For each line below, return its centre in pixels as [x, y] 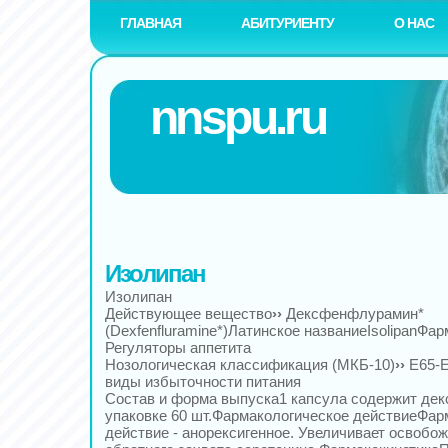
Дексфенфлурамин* [355, 313]
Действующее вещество [188, 313]
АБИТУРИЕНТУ [287, 23]
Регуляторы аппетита [178, 347]
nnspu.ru [238, 117]
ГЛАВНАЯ [150, 23]
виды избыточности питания [203, 381]
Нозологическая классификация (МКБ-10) [250, 364]
